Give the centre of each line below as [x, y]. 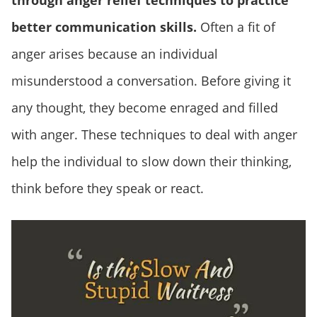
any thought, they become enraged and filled [145, 108]
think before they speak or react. [108, 189]
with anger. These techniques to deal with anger [154, 135]
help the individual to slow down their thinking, [151, 162]
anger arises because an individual [115, 54]
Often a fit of [236, 27]
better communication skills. [104, 27]
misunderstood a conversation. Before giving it [151, 81]
